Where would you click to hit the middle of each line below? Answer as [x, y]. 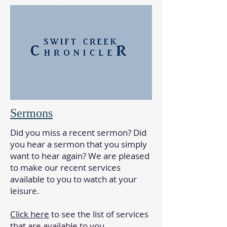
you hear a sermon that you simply [79, 144]
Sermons [31, 113]
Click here [30, 214]
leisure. [25, 191]
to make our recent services [65, 167]
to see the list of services [99, 214]
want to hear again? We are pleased [80, 156]
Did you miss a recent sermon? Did [78, 133]
